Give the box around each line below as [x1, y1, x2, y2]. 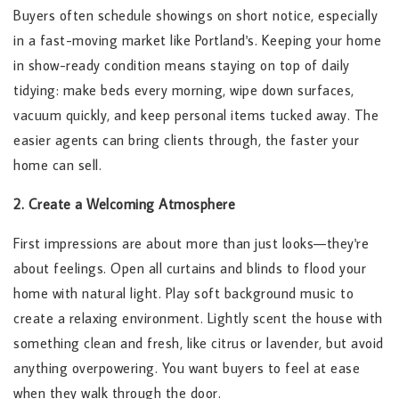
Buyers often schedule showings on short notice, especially [13, 6, 378, 25]
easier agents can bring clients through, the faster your [13, 131, 359, 150]
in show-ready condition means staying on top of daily [13, 56, 350, 75]
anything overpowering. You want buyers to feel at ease [13, 359, 360, 378]
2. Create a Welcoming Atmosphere [13, 195, 235, 214]
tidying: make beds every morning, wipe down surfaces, [13, 81, 354, 100]
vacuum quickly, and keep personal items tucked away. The [13, 106, 379, 125]
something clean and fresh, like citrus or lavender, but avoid [13, 334, 384, 353]
